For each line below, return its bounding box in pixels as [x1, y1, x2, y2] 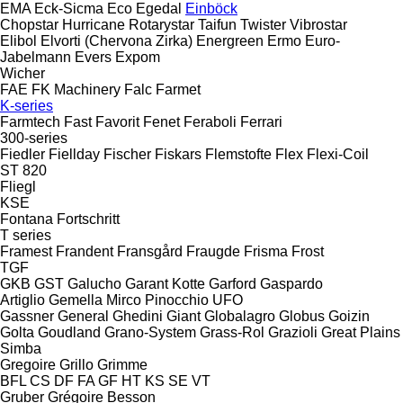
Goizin [328, 308, 370, 324]
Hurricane [62, 16, 125, 32]
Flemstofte [205, 146, 272, 162]
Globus [279, 308, 325, 324]
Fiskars [155, 146, 201, 162]
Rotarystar [129, 16, 194, 32]
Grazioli [268, 324, 318, 340]
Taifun [198, 16, 237, 32]
